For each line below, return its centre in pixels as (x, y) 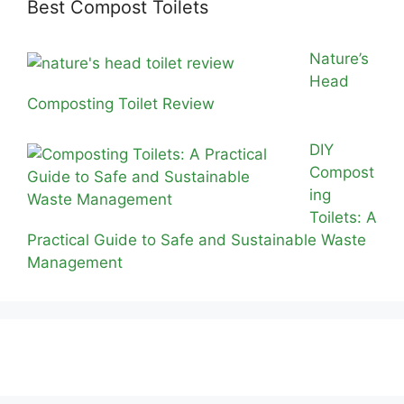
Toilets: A (343, 217)
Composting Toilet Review (121, 104)
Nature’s (339, 59)
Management (75, 262)
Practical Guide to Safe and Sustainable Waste (197, 239)
